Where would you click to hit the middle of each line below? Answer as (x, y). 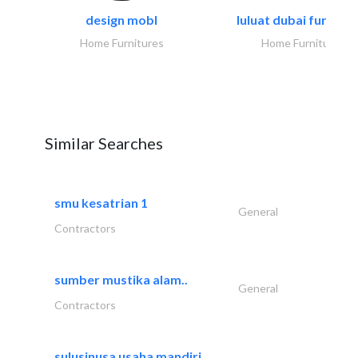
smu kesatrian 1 (101, 203)
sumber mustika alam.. (121, 280)
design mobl (121, 20)
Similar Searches (104, 143)
